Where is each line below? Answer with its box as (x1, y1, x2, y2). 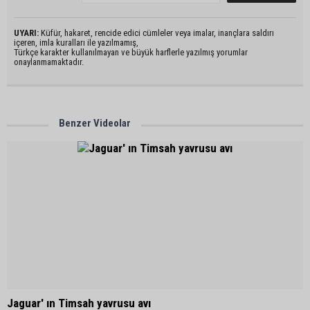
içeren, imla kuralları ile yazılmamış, (14, 37, 138, 48)
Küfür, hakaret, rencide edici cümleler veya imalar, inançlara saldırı (39, 28, 274, 39)
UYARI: (14, 28, 39, 39)
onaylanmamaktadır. (14, 57, 84, 68)
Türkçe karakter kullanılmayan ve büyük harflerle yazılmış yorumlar (14, 47, 248, 58)
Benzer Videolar (59, 117, 131, 130)
